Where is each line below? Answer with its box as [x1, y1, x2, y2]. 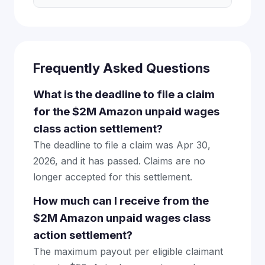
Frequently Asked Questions [33, 60, 210, 76]
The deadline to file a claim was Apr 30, [33, 139, 211, 151]
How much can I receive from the [33, 194, 209, 208]
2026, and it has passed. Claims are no [33, 155, 205, 167]
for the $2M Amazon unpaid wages [33, 105, 219, 118]
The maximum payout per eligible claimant [33, 245, 223, 257]
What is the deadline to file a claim [33, 88, 215, 101]
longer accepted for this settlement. [33, 171, 192, 183]
